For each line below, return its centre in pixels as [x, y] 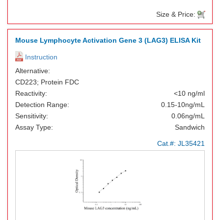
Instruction [40, 57]
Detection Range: [42, 105]
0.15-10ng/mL [183, 105]
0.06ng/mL [188, 116]
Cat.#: [167, 143]
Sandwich [190, 127]
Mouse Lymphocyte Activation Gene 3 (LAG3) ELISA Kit [108, 40]
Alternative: [33, 71]
